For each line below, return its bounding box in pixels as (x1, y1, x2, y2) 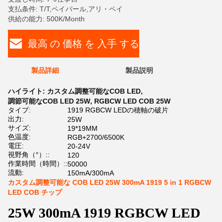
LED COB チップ (8, 188, 62, 196)
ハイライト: (8, 87, 47, 95)
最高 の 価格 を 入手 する (28, 38, 139, 49)
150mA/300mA (67, 169, 114, 177)
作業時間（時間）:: (8, 160, 67, 167)
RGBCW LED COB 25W (94, 97, 170, 105)
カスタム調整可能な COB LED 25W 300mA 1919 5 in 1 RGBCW (8, 178, 211, 186)
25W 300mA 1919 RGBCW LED (8, 205, 200, 221)
